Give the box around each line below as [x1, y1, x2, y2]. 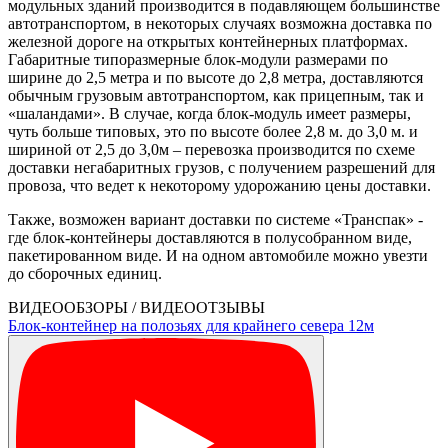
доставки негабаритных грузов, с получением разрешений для [8, 158, 435, 176]
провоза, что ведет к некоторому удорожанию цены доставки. [8, 176, 431, 194]
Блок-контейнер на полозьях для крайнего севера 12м [8, 316, 374, 334]
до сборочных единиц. [8, 264, 162, 282]
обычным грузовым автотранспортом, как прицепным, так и [8, 86, 424, 104]
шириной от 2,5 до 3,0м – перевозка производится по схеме [8, 140, 415, 158]
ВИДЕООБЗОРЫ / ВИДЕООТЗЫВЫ [8, 298, 265, 316]
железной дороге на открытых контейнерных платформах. [8, 32, 408, 50]
